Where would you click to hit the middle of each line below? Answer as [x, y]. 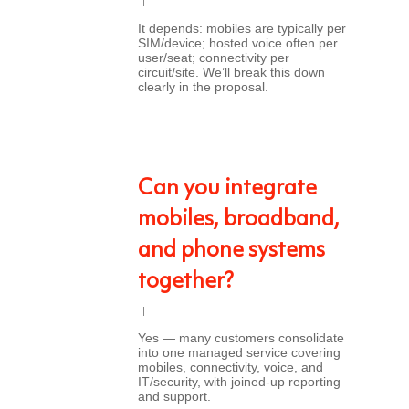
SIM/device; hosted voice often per [238, 43]
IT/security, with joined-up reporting [239, 382]
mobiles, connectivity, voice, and [231, 367]
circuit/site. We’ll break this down [231, 72]
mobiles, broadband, [239, 220]
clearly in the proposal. [203, 87]
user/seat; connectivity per [214, 58]
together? [186, 282]
